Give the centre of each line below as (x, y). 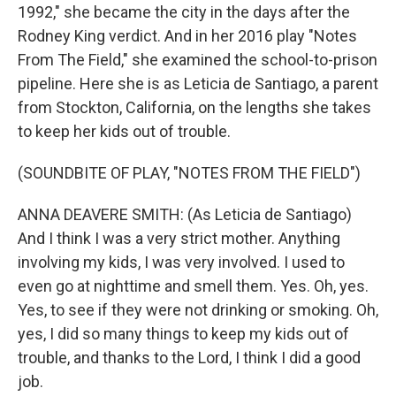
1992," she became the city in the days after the (184, 12)
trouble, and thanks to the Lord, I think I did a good (189, 358)
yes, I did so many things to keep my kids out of (183, 334)
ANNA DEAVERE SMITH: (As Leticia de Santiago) (185, 214)
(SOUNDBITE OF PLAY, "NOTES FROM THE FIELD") (189, 173)
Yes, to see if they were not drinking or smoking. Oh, (198, 310)
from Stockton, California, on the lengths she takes (194, 107)
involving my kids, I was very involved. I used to (181, 262)
